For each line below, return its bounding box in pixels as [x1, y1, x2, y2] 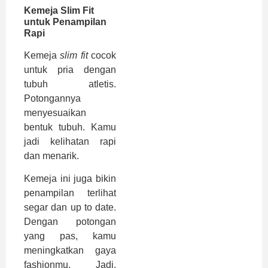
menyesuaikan [24, 107, 86, 118]
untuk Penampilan [24, 16, 106, 27]
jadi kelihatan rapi [24, 136, 116, 147]
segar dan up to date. [24, 202, 116, 212]
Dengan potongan [24, 216, 116, 227]
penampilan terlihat [24, 187, 116, 198]
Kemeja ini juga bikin [24, 173, 116, 184]
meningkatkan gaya [24, 245, 116, 255]
